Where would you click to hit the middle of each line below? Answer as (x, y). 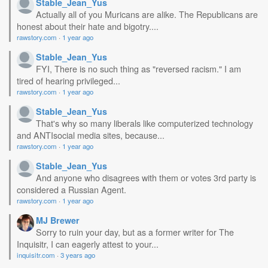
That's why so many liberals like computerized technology (144, 123)
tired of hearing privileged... (68, 80)
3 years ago (78, 255)
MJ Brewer (58, 220)
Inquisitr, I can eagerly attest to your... (88, 244)
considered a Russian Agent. (71, 189)
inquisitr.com (36, 255)
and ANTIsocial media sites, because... (91, 135)
